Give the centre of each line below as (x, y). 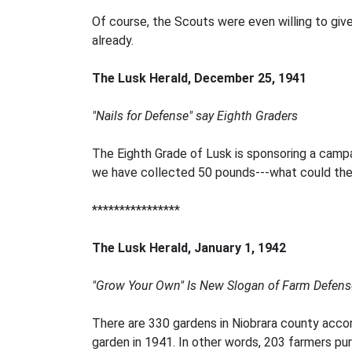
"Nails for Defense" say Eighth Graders (195, 116)
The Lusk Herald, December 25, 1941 (199, 78)
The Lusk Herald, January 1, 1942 (189, 248)
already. (113, 40)
